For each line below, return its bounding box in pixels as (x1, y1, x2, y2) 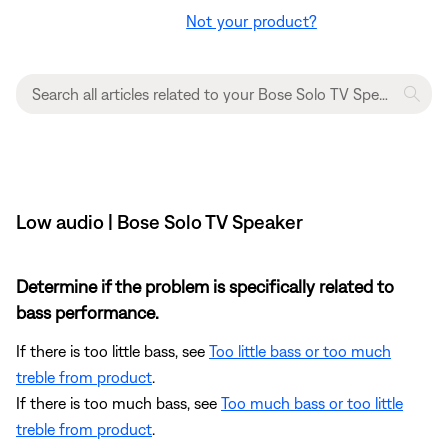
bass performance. (16, 302, 159, 324)
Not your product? (186, 12, 317, 31)
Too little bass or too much (209, 342, 391, 361)
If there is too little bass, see (16, 342, 209, 361)
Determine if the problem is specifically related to (16, 276, 394, 298)
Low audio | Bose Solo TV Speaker (16, 210, 303, 234)
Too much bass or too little (221, 394, 403, 413)
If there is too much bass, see (16, 394, 221, 413)
